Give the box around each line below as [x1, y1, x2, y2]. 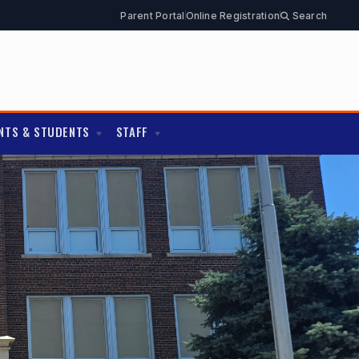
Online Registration [185, 9, 280, 22]
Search [289, 9, 327, 22]
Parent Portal [120, 9, 185, 22]
